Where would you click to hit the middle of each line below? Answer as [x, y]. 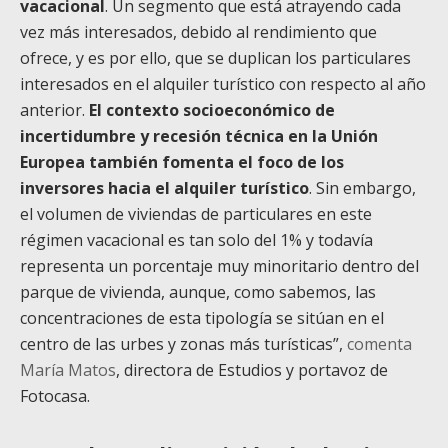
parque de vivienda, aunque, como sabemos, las [198, 292]
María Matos [68, 370]
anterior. [54, 110]
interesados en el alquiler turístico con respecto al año [223, 84]
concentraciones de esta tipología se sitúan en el [202, 318]
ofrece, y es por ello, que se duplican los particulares [215, 58]
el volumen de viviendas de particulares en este [196, 214]
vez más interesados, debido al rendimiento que [198, 32]
